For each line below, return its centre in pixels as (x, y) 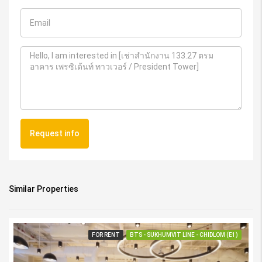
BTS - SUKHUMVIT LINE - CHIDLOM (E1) (184, 235)
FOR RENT (106, 235)
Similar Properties (44, 189)
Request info (55, 134)
